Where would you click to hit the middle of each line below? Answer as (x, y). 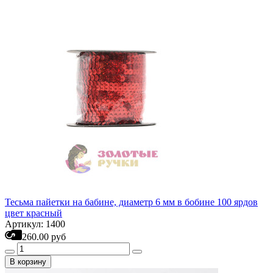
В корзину (28, 262)
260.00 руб (44, 237)
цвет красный (34, 213)
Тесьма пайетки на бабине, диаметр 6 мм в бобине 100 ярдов (131, 202)
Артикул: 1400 (35, 224)
